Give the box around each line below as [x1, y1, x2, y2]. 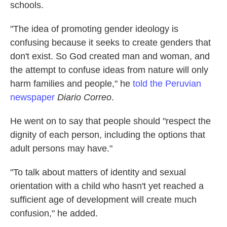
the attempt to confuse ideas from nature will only [10, 65, 208, 75]
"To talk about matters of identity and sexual [10, 167, 186, 177]
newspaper [10, 92, 55, 102]
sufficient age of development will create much [10, 195, 197, 205]
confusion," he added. [10, 208, 98, 218]
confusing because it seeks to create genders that [10, 37, 211, 48]
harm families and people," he [10, 79, 133, 89]
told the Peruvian [133, 79, 201, 89]
